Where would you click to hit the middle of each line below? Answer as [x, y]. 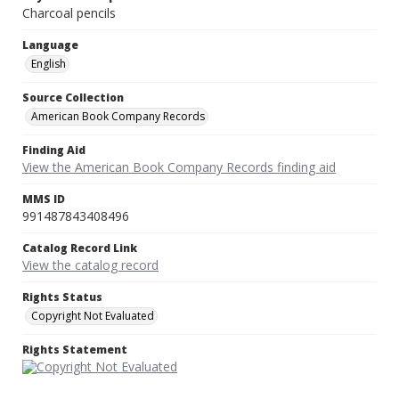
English [49, 64]
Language [50, 45]
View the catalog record [90, 265]
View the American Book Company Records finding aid [179, 167]
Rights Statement [75, 350]
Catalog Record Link [80, 248]
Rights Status [62, 297]
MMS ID [44, 199]
